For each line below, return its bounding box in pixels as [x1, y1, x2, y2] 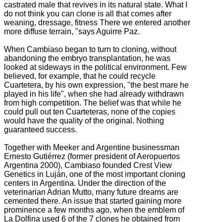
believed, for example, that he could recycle [4, 72, 156, 81]
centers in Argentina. [4, 179, 78, 188]
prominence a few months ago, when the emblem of [4, 206, 184, 215]
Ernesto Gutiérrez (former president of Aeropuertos [4, 152, 180, 161]
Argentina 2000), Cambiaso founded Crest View [4, 161, 172, 170]
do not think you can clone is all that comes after [4, 9, 171, 18]
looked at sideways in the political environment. [4, 63, 171, 72]
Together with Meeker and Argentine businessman [4, 143, 179, 152]
